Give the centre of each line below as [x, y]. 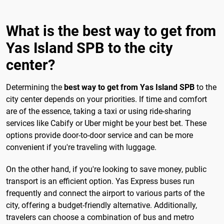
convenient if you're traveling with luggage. [81, 147]
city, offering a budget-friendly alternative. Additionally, [101, 205]
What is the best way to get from [111, 31]
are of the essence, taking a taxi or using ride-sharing [98, 111]
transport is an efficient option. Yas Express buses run [100, 181]
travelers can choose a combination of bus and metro [100, 217]
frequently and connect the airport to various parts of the [105, 193]
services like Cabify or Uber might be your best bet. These [106, 123]
